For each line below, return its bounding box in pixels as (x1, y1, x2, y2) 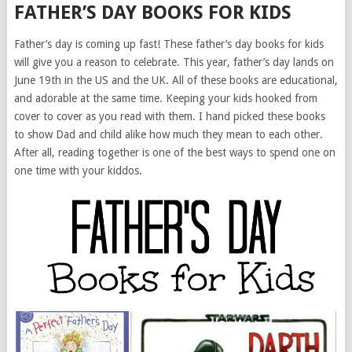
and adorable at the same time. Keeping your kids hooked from (13, 92, 317, 104)
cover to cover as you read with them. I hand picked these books (13, 110, 325, 123)
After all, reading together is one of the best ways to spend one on (13, 146, 335, 159)
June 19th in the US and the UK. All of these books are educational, (13, 74, 338, 86)
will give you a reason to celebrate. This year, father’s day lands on (13, 56, 334, 68)
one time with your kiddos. (13, 164, 142, 177)
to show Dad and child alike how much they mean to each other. (13, 128, 323, 141)
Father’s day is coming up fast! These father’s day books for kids (13, 38, 324, 50)
